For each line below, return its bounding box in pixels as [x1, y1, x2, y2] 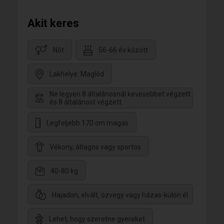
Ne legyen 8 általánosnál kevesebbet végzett [49, 90, 190, 98]
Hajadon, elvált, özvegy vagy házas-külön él [52, 190, 188, 199]
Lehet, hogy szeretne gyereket [49, 214, 145, 223]
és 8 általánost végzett [49, 98, 121, 106]
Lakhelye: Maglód [49, 70, 104, 78]
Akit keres [27, 17, 79, 29]
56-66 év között [98, 46, 148, 54]
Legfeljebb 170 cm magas [46, 118, 128, 127]
